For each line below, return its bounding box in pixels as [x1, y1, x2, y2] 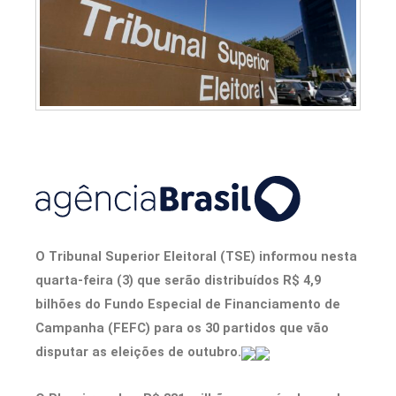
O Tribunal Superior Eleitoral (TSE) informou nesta [35, 248, 357, 265]
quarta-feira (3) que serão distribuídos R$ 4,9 [35, 272, 321, 289]
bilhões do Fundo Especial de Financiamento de [35, 296, 340, 313]
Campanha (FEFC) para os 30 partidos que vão [35, 320, 329, 337]
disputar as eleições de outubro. [35, 344, 241, 361]
